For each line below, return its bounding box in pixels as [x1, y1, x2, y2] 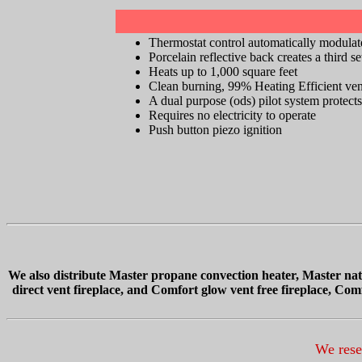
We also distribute [7, 268, 109, 282]
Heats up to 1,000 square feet [149, 65, 297, 78]
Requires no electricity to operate [149, 108, 316, 122]
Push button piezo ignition [149, 123, 282, 137]
